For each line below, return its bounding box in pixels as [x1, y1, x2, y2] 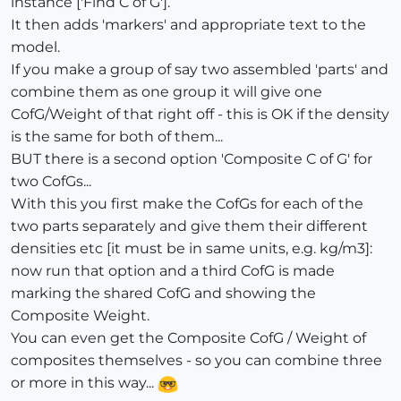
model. [11, 38, 60, 56]
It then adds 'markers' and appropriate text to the [11, 16, 366, 34]
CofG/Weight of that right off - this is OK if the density [11, 106, 389, 124]
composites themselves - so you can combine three [11, 352, 382, 370]
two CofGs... [11, 173, 91, 191]
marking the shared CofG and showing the [11, 285, 316, 303]
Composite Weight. [11, 307, 149, 325]
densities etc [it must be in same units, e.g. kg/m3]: [11, 240, 372, 258]
